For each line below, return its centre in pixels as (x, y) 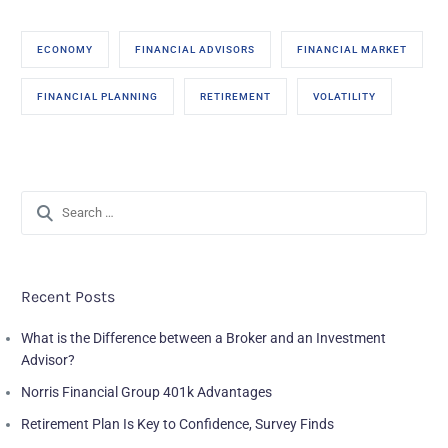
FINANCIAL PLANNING (98, 96)
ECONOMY (65, 49)
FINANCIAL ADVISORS (195, 49)
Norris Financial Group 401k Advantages (147, 391)
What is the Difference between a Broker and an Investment (204, 337)
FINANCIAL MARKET (352, 49)
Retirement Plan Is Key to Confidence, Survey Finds (178, 423)
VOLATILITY (345, 96)
